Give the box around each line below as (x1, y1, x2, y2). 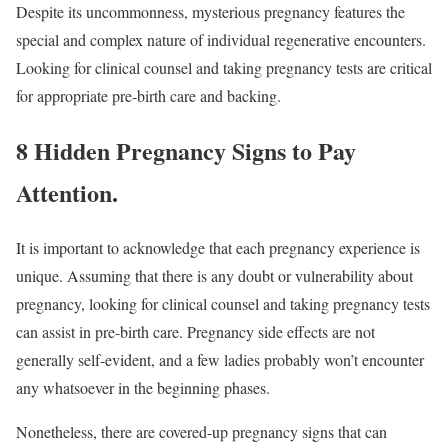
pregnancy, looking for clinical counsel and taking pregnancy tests (16, 292, 430, 314)
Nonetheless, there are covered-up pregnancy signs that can (16, 420, 387, 442)
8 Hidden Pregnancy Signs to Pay (16, 132, 356, 168)
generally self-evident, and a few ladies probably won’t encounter (16, 348, 424, 370)
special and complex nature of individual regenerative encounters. (16, 28, 426, 50)
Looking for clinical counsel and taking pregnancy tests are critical (16, 56, 432, 78)
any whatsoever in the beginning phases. (16, 376, 270, 398)
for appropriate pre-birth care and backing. (16, 84, 281, 106)
